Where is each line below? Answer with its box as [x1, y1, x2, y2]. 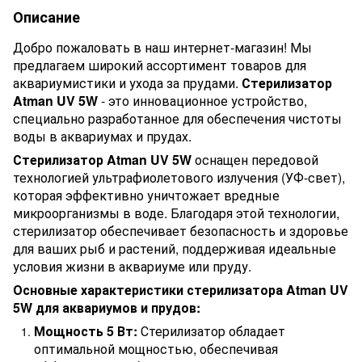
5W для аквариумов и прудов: [13, 297, 200, 317]
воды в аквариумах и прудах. [13, 126, 192, 145]
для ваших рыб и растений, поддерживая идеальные [13, 238, 336, 258]
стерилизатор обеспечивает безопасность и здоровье [13, 221, 348, 240]
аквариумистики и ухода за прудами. [13, 73, 242, 92]
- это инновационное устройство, [98, 90, 307, 110]
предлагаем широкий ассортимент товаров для [13, 55, 306, 74]
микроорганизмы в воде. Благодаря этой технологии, [13, 203, 339, 222]
